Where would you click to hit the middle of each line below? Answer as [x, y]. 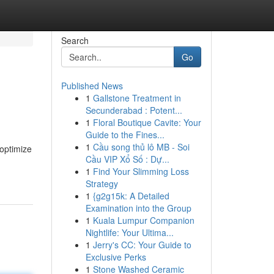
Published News [92, 86]
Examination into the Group [138, 208]
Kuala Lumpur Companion [143, 220]
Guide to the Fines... [125, 135]
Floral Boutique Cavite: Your [147, 122]
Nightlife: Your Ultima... [129, 232]
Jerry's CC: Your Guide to [142, 245]
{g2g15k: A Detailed [131, 196]
